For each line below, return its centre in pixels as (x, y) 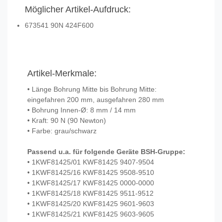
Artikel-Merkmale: (62, 74)
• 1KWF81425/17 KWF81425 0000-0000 (91, 183)
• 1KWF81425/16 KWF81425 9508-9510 (91, 173)
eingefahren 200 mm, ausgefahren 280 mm (97, 100)
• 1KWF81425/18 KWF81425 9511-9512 (90, 194)
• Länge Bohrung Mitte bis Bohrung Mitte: (93, 89)
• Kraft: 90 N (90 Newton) (68, 121)
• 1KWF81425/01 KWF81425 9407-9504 (91, 162)
